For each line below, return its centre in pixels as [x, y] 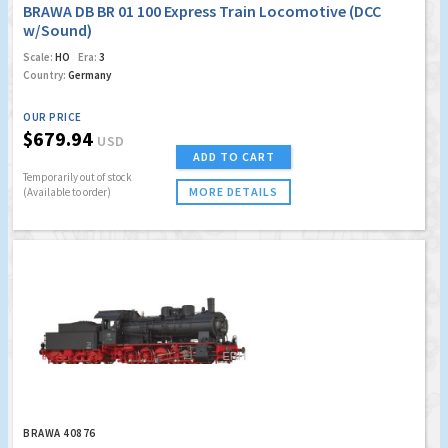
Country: [44, 74]
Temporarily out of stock [77, 176]
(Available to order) [67, 191]
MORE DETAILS [233, 191]
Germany [88, 74]
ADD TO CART [233, 156]
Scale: [38, 56]
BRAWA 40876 [59, 432]
